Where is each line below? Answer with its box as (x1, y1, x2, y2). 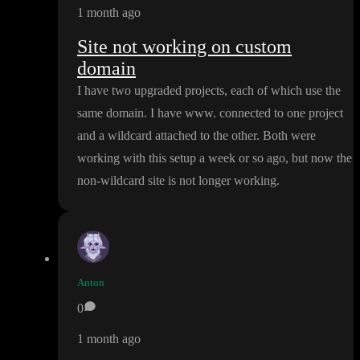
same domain (77, 106, 144, 121)
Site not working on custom (77, 36, 292, 58)
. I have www (144, 106, 213, 121)
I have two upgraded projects (77, 84, 224, 98)
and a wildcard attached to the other (77, 129, 256, 143)
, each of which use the (224, 84, 341, 98)
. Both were (256, 129, 316, 143)
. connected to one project (213, 106, 343, 121)
